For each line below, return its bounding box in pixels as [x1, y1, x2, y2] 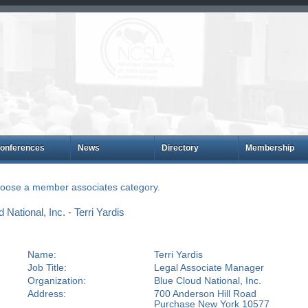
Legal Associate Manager [153, 262, 264, 273]
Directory [161, 143, 199, 153]
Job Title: [27, 262, 67, 273]
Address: [27, 288, 66, 299]
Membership [245, 143, 294, 153]
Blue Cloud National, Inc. [153, 275, 261, 286]
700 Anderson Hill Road [153, 288, 256, 299]
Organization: [27, 275, 86, 286]
